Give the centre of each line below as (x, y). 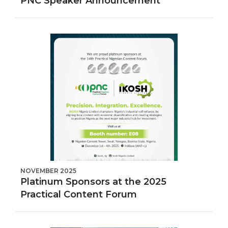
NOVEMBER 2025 (48, 171)
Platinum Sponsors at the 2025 (93, 182)
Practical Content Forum (79, 194)
